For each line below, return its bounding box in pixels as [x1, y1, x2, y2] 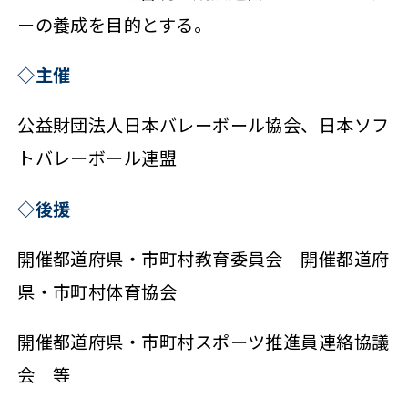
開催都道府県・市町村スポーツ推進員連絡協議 [17, 328, 390, 354]
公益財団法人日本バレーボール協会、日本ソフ [17, 112, 390, 138]
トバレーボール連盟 [17, 145, 178, 171]
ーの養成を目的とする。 [17, 12, 212, 38]
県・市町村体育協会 [17, 278, 178, 304]
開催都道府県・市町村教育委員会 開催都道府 [17, 245, 390, 271]
